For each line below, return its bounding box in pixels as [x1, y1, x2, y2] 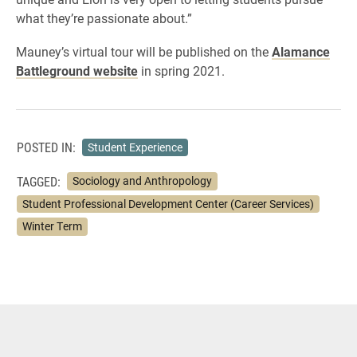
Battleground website [16, 61, 138, 79]
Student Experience [87, 139, 182, 155]
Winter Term [22, 219, 82, 234]
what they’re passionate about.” [16, 9, 192, 26]
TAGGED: [17, 172, 61, 190]
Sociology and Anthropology [72, 174, 212, 189]
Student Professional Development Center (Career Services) [22, 196, 314, 211]
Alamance [272, 42, 330, 60]
